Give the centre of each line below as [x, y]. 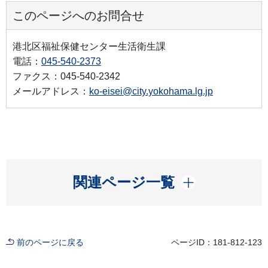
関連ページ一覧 [124, 182]
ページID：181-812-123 [217, 243]
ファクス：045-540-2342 [66, 77]
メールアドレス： [51, 92]
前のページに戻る [50, 243]
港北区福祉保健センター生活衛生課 [89, 47]
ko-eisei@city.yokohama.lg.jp [151, 92]
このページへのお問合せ [78, 16]
